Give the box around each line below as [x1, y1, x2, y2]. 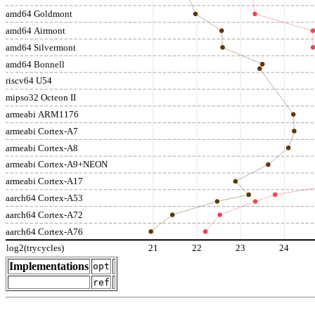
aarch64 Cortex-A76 [6, 226, 83, 237]
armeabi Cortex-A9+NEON [6, 159, 108, 170]
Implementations [9, 259, 89, 272]
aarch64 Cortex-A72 [6, 209, 83, 220]
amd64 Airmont [6, 25, 65, 37]
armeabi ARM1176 [6, 108, 79, 120]
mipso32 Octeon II [6, 92, 76, 103]
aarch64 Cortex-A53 [6, 192, 83, 203]
